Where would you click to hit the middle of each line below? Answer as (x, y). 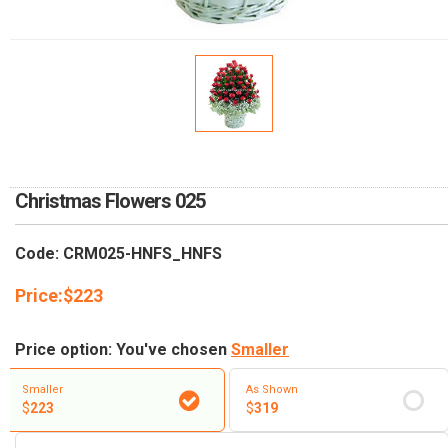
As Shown (272, 390)
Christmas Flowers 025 (110, 200)
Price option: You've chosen (123, 349)
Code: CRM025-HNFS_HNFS (118, 253)
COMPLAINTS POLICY (99, 117)
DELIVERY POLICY (87, 72)
